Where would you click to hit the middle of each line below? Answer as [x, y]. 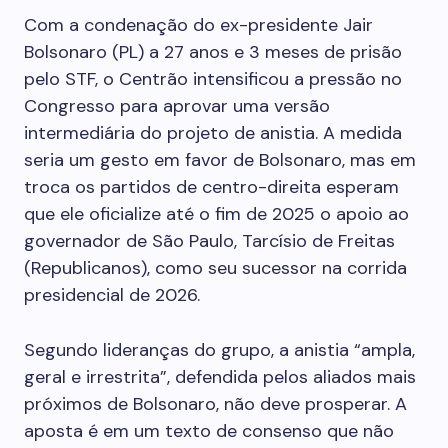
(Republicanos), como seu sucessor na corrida [215, 268]
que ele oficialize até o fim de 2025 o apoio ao [216, 214]
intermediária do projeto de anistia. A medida [213, 133]
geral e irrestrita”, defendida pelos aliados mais [220, 377]
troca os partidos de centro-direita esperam [211, 187]
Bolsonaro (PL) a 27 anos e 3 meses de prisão [213, 52]
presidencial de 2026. [112, 295]
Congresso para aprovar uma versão [177, 106]
